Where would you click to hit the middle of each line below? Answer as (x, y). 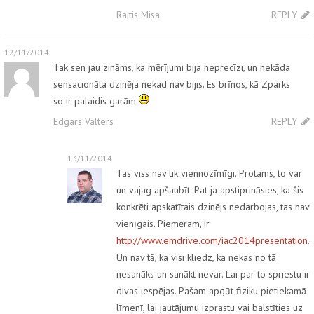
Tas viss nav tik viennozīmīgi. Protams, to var (209, 173)
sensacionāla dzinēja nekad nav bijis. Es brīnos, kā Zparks (172, 84)
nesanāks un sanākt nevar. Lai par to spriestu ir (213, 274)
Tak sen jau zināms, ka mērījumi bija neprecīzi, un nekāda (172, 68)
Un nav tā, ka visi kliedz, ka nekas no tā (196, 258)
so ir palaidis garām (96, 101)
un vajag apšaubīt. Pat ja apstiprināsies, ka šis (210, 190)
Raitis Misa (138, 15)
